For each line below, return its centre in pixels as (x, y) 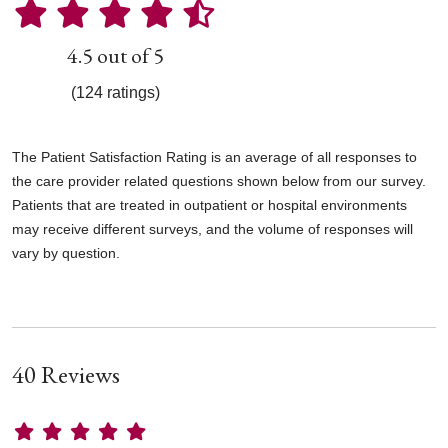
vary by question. (66, 252)
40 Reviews (66, 373)
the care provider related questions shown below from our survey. (219, 180)
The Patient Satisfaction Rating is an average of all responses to (214, 156)
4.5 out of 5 (115, 55)
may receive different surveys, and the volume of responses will (212, 228)
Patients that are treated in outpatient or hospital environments (209, 204)
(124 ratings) (115, 92)
